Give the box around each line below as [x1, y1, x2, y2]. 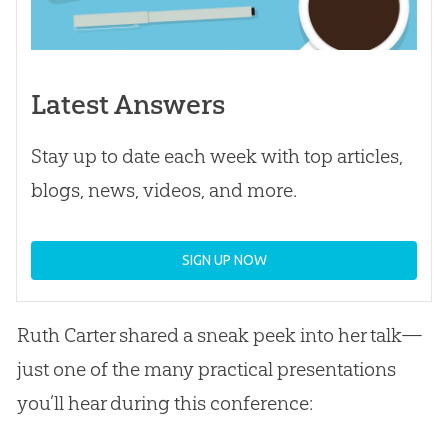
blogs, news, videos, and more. [30, 178, 297, 203]
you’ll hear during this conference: [16, 391, 313, 416]
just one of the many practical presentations [16, 357, 396, 382]
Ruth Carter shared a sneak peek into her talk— [16, 323, 423, 348]
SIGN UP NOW [181, 252, 267, 269]
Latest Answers [30, 88, 225, 122]
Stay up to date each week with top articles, [30, 144, 403, 169]
